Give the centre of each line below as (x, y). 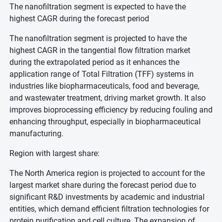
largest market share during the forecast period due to (103, 185)
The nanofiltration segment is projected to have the (98, 38)
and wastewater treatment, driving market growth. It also (108, 98)
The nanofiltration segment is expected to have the (98, 7)
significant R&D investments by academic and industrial (107, 197)
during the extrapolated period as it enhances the (94, 62)
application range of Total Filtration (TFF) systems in (102, 74)
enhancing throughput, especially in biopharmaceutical (105, 122)
